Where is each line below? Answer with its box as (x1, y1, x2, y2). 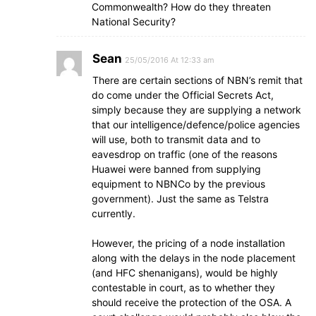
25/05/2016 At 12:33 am (125, 54, 214, 65)
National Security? (92, 15, 176, 28)
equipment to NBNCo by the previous (92, 177, 265, 190)
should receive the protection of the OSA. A (92, 296, 291, 308)
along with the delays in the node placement (92, 251, 296, 264)
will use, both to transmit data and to (92, 133, 260, 145)
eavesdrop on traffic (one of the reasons (92, 147, 277, 160)
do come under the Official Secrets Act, (92, 88, 274, 101)
